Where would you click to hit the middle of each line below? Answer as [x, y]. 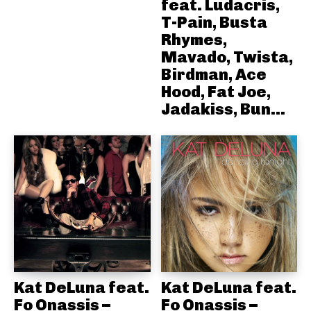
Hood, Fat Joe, [216, 92]
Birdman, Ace [213, 75]
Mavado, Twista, [227, 57]
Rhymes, [194, 40]
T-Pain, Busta [214, 23]
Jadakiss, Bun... [223, 109]
